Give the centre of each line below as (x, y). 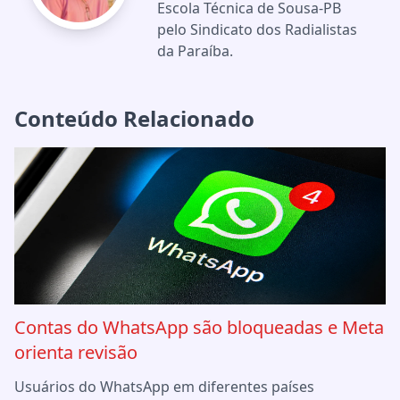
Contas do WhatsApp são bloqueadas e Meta (199, 327)
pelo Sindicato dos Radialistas (257, 29)
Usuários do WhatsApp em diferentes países (164, 386)
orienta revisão (76, 352)
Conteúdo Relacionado (134, 118)
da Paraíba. (195, 50)
